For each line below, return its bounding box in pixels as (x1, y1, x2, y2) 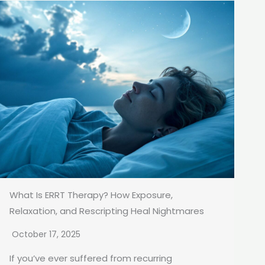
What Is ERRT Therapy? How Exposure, (9, 189, 173, 202)
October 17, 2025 (12, 228, 80, 241)
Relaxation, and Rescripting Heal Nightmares (9, 205, 204, 218)
